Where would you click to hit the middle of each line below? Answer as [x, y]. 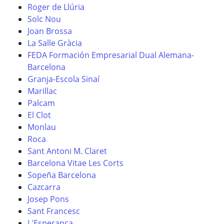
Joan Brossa [50, 31]
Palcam [41, 103]
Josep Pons [48, 199]
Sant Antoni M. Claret [67, 151]
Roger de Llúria [56, 7]
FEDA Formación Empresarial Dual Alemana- [111, 55]
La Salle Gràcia [55, 43]
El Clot [39, 115]
